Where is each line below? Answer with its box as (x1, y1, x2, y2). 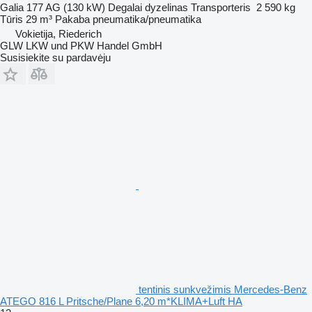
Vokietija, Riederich (15, 27, 102, 40)
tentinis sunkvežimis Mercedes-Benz (139, 283, 307, 295)
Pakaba (55, 13, 90, 25)
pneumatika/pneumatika (93, 13, 201, 25)
